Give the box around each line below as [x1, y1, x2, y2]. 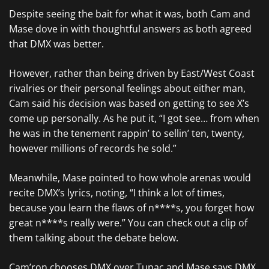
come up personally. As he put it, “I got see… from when [9, 112, 259, 125]
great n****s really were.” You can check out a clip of [9, 216, 247, 229]
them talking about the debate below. [9, 231, 178, 244]
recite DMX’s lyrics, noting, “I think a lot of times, [9, 186, 225, 199]
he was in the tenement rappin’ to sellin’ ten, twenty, [9, 127, 244, 140]
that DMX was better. [9, 37, 104, 50]
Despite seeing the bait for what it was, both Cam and [9, 7, 250, 20]
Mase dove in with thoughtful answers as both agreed [9, 22, 252, 35]
